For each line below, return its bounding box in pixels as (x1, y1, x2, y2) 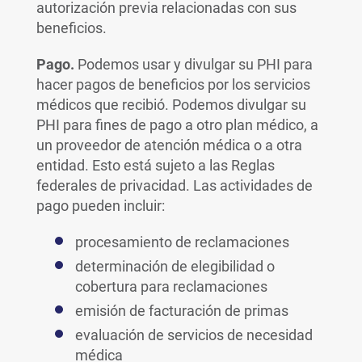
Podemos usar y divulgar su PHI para (74, 56, 313, 73)
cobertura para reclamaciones (74, 278, 267, 295)
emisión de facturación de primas (74, 302, 288, 319)
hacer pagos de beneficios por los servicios (36, 76, 310, 93)
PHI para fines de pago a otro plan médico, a (36, 116, 318, 133)
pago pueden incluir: (36, 197, 165, 214)
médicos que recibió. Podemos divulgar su (36, 96, 306, 113)
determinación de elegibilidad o (74, 258, 275, 275)
